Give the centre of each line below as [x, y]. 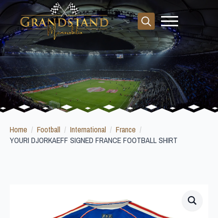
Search [147, 35]
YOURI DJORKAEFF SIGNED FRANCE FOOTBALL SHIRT [94, 140]
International [88, 129]
